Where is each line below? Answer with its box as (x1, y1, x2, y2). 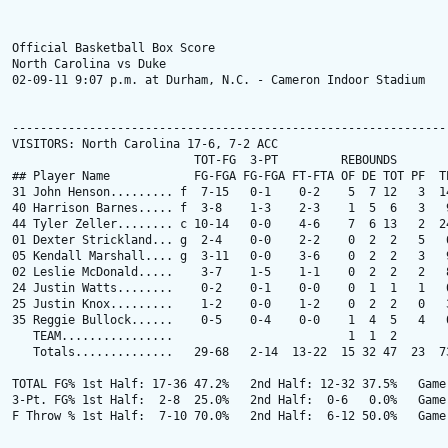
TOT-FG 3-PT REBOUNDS (12, 153, 397, 167)
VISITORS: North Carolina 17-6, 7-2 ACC (12, 137, 278, 151)
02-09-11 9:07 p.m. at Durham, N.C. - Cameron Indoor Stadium (12, 73, 425, 87)
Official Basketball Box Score (12, 41, 215, 55)
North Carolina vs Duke (12, 57, 166, 71)
